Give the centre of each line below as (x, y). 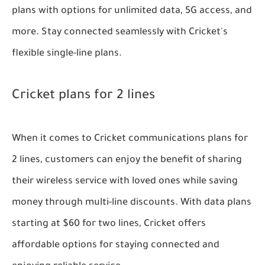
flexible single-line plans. (67, 54)
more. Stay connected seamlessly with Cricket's (120, 33)
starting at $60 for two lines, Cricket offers (109, 224)
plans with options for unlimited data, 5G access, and (132, 12)
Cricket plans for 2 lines (83, 97)
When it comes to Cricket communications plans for (130, 139)
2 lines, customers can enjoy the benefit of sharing (127, 161)
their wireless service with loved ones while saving (125, 182)
